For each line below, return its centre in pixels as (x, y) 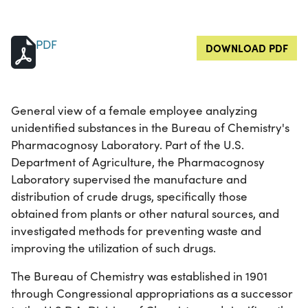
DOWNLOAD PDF (247, 48)
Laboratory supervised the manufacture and (129, 179)
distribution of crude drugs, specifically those (129, 197)
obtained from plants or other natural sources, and (145, 214)
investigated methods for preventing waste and (136, 231)
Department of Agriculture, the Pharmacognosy (138, 162)
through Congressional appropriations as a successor (152, 294)
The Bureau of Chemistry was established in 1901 (139, 276)
